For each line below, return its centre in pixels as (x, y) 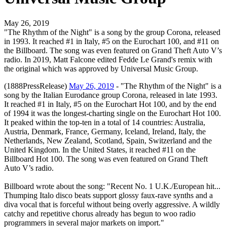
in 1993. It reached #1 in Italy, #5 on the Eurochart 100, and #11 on (111, 41)
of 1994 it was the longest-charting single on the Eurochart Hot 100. (112, 113)
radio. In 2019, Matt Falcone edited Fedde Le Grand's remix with (108, 59)
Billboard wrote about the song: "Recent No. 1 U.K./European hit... (112, 186)
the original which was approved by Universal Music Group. (101, 68)
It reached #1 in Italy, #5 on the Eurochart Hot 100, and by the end (110, 104)
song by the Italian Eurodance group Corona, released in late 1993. (111, 95)
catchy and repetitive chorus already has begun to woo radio (100, 213)
